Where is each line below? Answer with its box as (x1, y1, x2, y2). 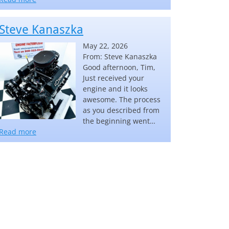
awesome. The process (83, 95, 161, 105)
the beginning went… (83, 116, 155, 126)
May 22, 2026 (83, 41, 128, 51)
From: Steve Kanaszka (83, 52, 157, 62)
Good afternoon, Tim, (83, 62, 155, 73)
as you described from (83, 105, 159, 116)
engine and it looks (83, 84, 148, 94)
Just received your (83, 73, 144, 83)
